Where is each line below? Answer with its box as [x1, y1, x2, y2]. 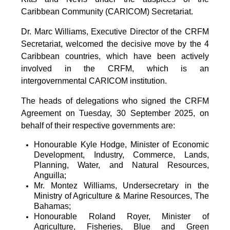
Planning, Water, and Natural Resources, [34, 160, 209, 169]
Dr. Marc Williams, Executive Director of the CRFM [21, 27, 209, 36]
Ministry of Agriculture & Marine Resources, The [34, 191, 209, 200]
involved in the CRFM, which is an [21, 64, 209, 73]
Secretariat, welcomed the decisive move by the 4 [21, 39, 209, 48]
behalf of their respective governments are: [21, 121, 176, 130]
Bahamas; [34, 201, 71, 210]
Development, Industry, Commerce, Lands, [34, 150, 209, 159]
